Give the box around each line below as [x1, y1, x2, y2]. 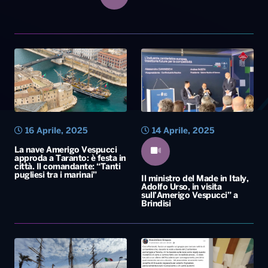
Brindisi [141, 200, 170, 208]
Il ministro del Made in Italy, [141, 175, 248, 183]
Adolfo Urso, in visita [141, 183, 221, 191]
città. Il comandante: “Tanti [14, 163, 120, 171]
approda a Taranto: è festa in [14, 154, 126, 163]
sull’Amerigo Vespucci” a [141, 191, 237, 200]
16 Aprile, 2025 [23, 127, 88, 135]
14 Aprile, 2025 [150, 127, 215, 135]
